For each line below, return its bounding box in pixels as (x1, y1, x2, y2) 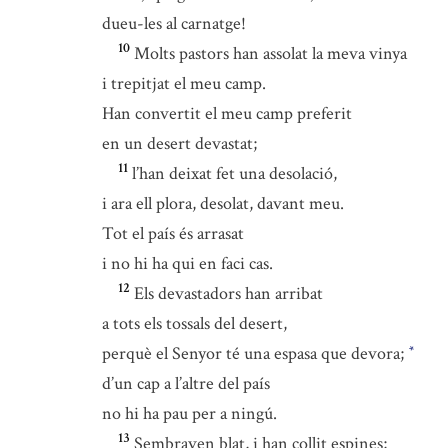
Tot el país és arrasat (102, 222, 244, 245)
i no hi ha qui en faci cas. (102, 252, 273, 275)
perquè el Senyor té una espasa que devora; (102, 342, 408, 365)
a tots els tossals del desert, (102, 312, 287, 335)
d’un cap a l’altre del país (102, 372, 270, 395)
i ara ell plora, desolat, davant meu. (102, 192, 344, 215)
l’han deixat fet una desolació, (132, 162, 337, 185)
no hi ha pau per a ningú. (102, 402, 277, 425)
